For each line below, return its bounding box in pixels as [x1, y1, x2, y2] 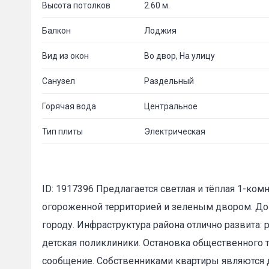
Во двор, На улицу [144, 50, 215, 61]
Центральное [144, 101, 198, 111]
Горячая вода [42, 101, 96, 111]
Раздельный [144, 76, 194, 86]
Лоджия [144, 25, 177, 35]
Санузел [42, 76, 75, 86]
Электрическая [144, 126, 205, 136]
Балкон [42, 25, 71, 35]
